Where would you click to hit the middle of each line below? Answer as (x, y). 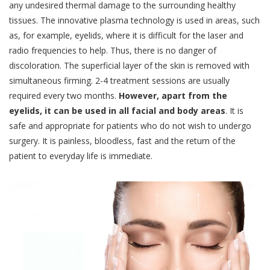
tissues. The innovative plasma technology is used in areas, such (134, 20)
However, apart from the (173, 96)
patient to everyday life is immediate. (81, 156)
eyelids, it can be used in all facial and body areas (117, 111)
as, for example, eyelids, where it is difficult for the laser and (126, 35)
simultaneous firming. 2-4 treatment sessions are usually (119, 80)
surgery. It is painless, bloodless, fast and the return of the (122, 141)
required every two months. (64, 96)
